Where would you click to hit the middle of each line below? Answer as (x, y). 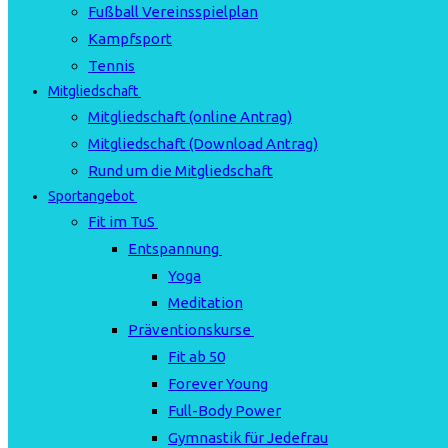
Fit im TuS (121, 221)
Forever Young (218, 383)
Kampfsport (130, 38)
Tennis (111, 65)
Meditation (205, 302)
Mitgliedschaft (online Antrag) (190, 116)
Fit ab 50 (196, 356)
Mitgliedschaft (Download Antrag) (203, 143)
